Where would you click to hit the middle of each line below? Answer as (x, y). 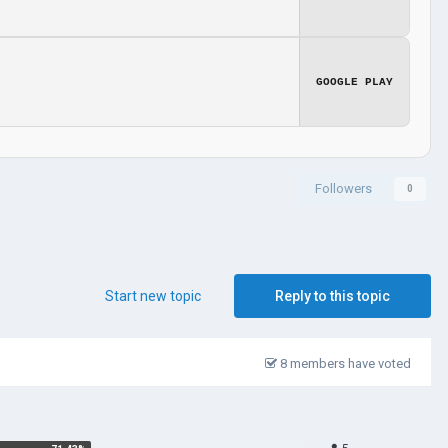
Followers (343, 188)
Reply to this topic (332, 295)
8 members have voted (344, 363)
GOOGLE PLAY (354, 81)
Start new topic (153, 295)
